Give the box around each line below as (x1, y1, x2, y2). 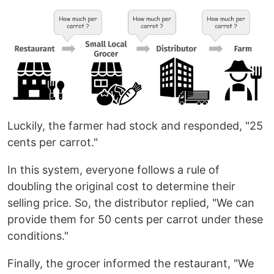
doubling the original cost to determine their (7, 179, 235, 193)
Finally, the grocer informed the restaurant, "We (7, 256, 254, 270)
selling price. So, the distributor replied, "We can (7, 196, 254, 209)
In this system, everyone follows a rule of (7, 163, 220, 176)
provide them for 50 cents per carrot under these (7, 212, 263, 226)
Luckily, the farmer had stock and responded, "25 (7, 119, 263, 132)
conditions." (7, 229, 68, 242)
